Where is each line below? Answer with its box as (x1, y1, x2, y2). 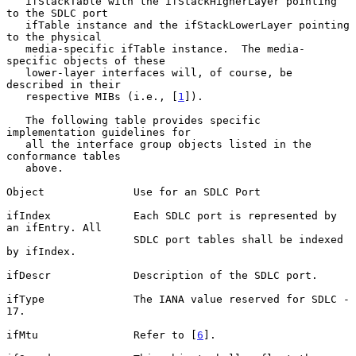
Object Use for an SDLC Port (6, 185, 261, 198)
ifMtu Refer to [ (6, 328, 197, 341)
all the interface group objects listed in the (6, 137, 25, 150)
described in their (6, 78, 121, 91)
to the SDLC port (6, 6, 108, 19)
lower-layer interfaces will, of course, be (6, 66, 25, 79)
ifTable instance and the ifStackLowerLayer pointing (6, 18, 25, 31)
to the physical (6, 30, 102, 43)
